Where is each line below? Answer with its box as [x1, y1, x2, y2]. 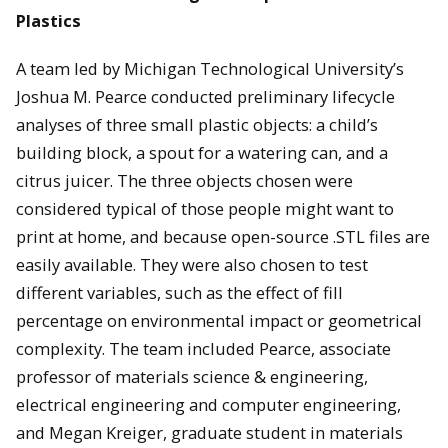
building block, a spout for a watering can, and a [16, 141, 388, 165]
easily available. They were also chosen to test [16, 253, 368, 277]
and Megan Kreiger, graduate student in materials [16, 421, 403, 445]
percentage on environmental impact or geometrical [16, 309, 422, 333]
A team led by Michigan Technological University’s [16, 57, 404, 81]
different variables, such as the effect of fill [16, 281, 343, 305]
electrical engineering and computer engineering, [16, 393, 401, 417]
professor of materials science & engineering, [16, 365, 368, 389]
